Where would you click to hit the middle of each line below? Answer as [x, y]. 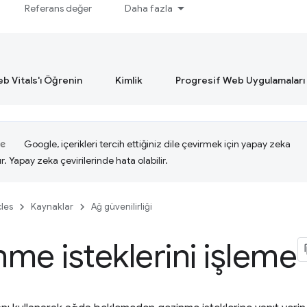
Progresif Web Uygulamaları [240, 80]
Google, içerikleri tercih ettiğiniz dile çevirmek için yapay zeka [157, 144]
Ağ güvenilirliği [122, 207]
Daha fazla [149, 8]
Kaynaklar [52, 207]
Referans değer [59, 8]
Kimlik [129, 80]
